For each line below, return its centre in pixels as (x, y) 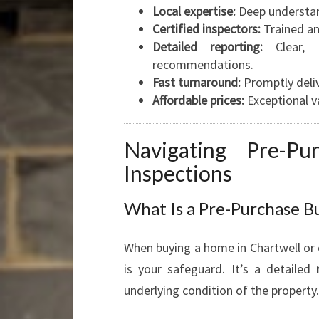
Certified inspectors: (206, 29)
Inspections (178, 173)
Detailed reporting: (208, 47)
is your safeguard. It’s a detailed (220, 269)
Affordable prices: (198, 100)
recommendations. (203, 64)
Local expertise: (194, 11)
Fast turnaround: (197, 82)
